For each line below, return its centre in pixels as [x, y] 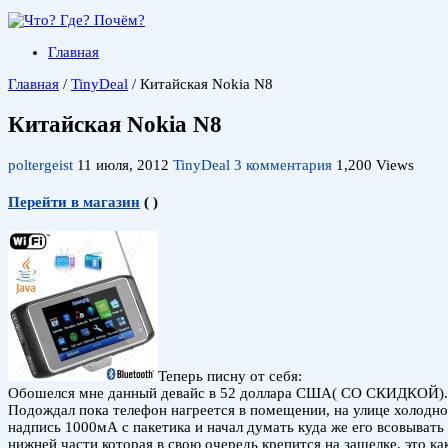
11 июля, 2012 [123, 164]
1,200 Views [375, 164]
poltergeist [42, 164]
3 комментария [283, 164]
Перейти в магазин [74, 201]
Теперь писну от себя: [230, 375]
